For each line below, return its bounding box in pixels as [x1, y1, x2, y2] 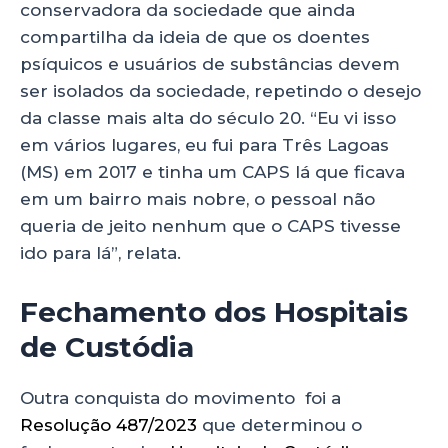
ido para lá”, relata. [20, 243, 181, 264]
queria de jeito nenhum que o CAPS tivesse [20, 216, 401, 237]
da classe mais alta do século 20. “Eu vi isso [20, 108, 396, 129]
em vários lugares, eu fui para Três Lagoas [20, 135, 389, 156]
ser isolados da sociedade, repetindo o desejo [20, 81, 421, 102]
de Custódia [20, 329, 194, 364]
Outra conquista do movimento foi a [20, 387, 341, 408]
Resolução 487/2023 [20, 414, 197, 435]
